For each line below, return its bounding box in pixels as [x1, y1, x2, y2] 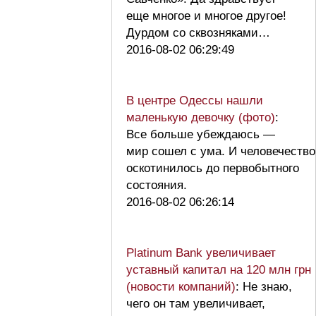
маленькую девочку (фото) [126, 110, 275, 124]
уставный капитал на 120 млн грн [126, 262, 311, 276]
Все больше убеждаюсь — [126, 127, 275, 141]
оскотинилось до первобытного [126, 161, 299, 175]
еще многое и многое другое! [126, 8, 286, 23]
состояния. [126, 178, 194, 192]
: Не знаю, [236, 279, 292, 293]
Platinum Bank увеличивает [126, 245, 276, 260]
